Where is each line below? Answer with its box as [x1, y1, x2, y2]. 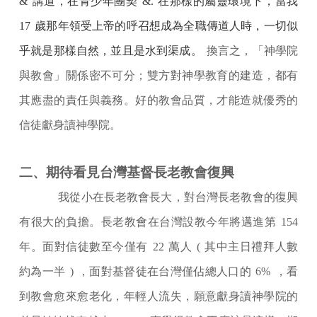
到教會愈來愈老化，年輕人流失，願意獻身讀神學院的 [19, 290, 298, 303]
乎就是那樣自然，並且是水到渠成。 [19, 45, 202, 57]
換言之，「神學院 [206, 45, 299, 57]
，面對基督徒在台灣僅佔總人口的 [78, 265, 252, 278]
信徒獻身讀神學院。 [19, 119, 121, 132]
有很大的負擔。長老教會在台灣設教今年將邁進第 [19, 216, 277, 229]
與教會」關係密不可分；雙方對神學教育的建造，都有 [19, 69, 298, 82]
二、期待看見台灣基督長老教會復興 [19, 165, 234, 180]
